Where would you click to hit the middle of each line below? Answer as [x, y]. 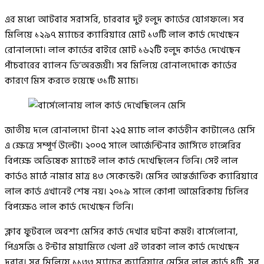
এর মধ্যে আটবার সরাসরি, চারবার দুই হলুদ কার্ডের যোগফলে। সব [124, 19]
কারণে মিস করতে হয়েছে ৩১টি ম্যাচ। [72, 80]
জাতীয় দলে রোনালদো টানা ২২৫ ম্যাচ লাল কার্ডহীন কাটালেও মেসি [130, 130]
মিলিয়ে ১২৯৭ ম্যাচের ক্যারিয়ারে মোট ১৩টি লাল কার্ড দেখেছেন [122, 34]
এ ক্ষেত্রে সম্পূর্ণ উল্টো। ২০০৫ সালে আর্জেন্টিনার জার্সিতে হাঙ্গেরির [123, 145]
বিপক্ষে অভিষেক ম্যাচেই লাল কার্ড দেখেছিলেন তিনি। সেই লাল [121, 161]
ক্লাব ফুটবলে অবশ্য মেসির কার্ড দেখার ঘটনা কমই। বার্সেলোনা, [121, 231]
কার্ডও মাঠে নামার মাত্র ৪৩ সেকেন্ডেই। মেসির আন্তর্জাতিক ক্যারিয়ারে [131, 176]
